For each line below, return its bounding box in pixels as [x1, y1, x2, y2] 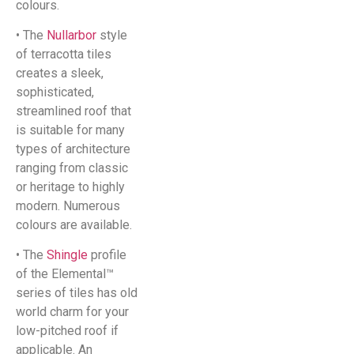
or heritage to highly [16, 179, 125, 195]
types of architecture [16, 141, 130, 157]
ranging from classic [16, 160, 128, 176]
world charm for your [16, 304, 129, 320]
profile [88, 247, 126, 263]
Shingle [47, 247, 88, 263]
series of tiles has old [16, 285, 137, 301]
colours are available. [16, 217, 132, 233]
